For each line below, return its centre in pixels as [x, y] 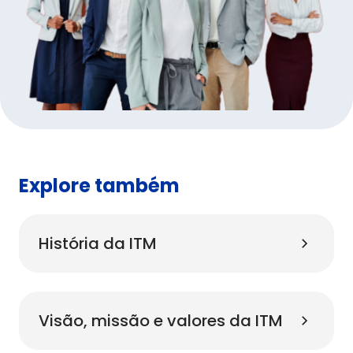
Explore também [99, 186]
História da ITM [98, 244]
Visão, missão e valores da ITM [161, 321]
